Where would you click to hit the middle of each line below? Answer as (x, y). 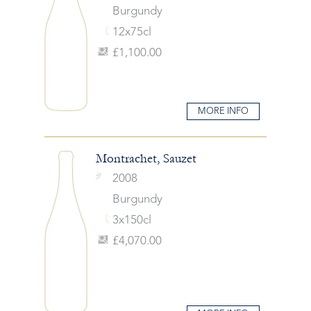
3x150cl (132, 220)
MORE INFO (223, 111)
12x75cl (132, 32)
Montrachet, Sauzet (146, 158)
